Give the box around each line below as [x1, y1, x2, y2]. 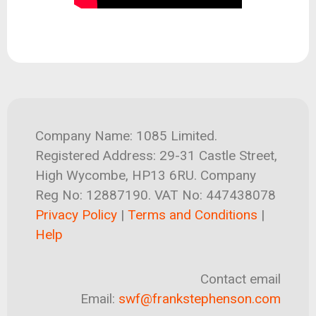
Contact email [200, 270, 281, 287]
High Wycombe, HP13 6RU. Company [35, 167, 256, 184]
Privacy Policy [35, 207, 117, 224]
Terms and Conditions [128, 207, 257, 224]
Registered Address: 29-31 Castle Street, [35, 147, 277, 164]
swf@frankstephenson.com [119, 290, 281, 307]
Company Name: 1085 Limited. [35, 128, 217, 145]
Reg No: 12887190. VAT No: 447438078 [35, 187, 276, 204]
